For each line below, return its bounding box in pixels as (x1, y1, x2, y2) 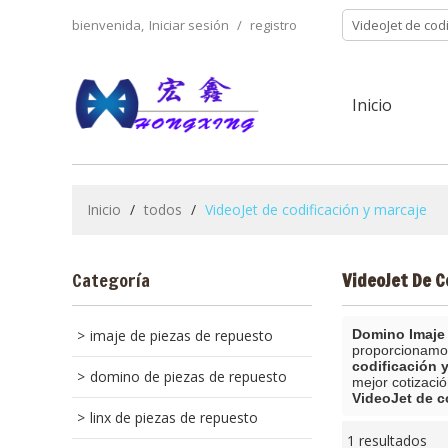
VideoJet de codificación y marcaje (205, 200, 427, 219)
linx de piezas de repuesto (90, 408, 258, 427)
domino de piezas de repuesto (90, 367, 287, 386)
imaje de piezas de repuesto (90, 326, 273, 345)
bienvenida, (72, 16, 144, 34)
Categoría (72, 267, 150, 293)
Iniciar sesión (149, 16, 229, 34)
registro (250, 16, 297, 34)
